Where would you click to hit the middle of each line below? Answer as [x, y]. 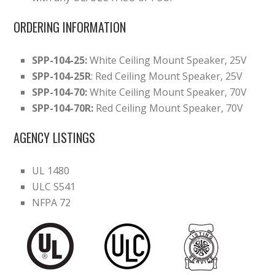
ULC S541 [54, 187]
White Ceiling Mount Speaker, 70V [167, 92]
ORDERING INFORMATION [70, 27]
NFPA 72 [52, 203]
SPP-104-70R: [63, 108]
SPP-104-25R [62, 76]
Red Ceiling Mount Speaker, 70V [168, 108]
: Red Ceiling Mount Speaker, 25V [167, 76]
